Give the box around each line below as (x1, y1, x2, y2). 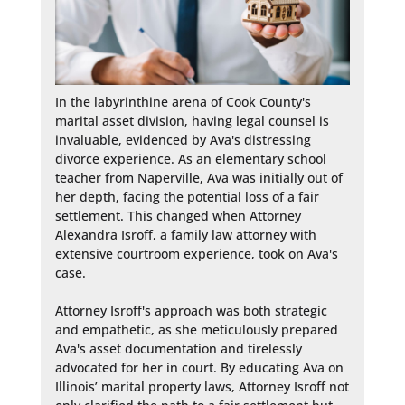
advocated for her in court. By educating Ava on (54, 359, 344, 377)
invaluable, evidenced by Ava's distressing (54, 131, 311, 149)
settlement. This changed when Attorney (54, 207, 301, 225)
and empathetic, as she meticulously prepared (54, 321, 338, 339)
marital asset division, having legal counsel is (54, 112, 329, 130)
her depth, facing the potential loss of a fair (54, 188, 319, 206)
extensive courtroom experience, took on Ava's (54, 245, 338, 263)
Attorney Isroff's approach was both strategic (54, 302, 327, 320)
